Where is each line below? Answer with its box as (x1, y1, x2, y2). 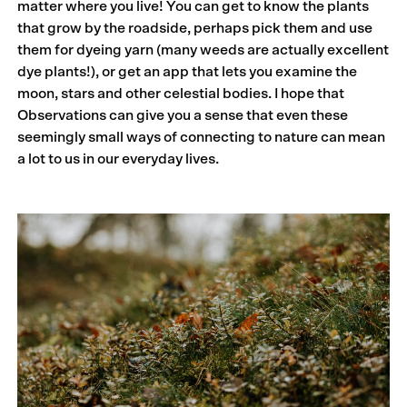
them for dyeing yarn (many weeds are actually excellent (17, 42, 390, 57)
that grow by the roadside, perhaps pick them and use (17, 20, 373, 35)
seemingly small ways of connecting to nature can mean (17, 129, 386, 144)
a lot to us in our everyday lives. (17, 151, 220, 166)
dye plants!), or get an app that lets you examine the (17, 64, 358, 79)
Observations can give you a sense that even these (17, 107, 349, 123)
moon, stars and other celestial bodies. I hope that (17, 85, 345, 101)
